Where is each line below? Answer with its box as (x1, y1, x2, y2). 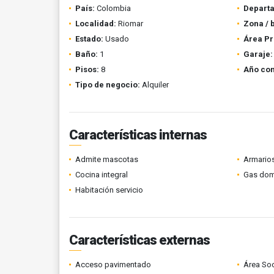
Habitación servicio (75, 185, 143, 194)
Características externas (69, 232, 210, 248)
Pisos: (75, 65, 99, 74)
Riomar (116, 19, 143, 28)
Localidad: (75, 19, 116, 28)
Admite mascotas (75, 155, 138, 164)
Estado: (75, 34, 103, 43)
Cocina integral (75, 170, 128, 179)
